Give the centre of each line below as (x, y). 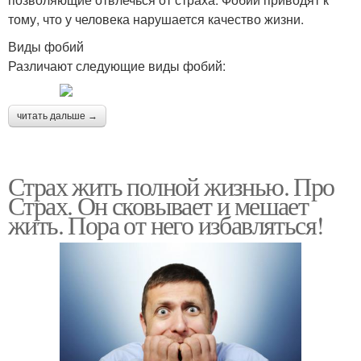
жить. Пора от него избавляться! (166, 224)
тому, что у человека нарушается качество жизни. (156, 19)
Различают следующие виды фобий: (117, 65)
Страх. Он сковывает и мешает (158, 205)
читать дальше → (57, 116)
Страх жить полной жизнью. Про (171, 185)
